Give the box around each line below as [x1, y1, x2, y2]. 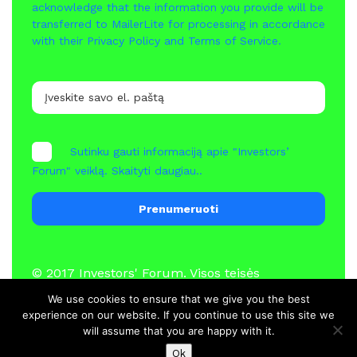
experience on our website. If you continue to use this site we [22, 308, 335, 321]
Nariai [162, 336, 198, 352]
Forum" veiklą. [32, 163, 108, 177]
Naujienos [97, 336, 159, 352]
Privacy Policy [87, 33, 160, 47]
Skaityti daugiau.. [112, 163, 202, 177]
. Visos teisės [183, 265, 260, 280]
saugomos [32, 284, 95, 300]
